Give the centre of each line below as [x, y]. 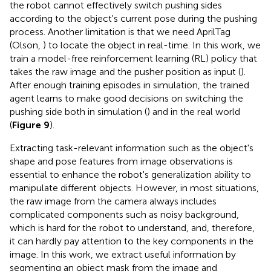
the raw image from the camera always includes [113, 201]
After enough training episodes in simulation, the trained [129, 85]
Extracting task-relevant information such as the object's [132, 148]
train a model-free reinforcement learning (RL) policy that [133, 58]
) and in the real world [194, 111]
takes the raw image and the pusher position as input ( [125, 71]
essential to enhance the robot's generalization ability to [130, 174]
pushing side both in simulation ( [78, 111]
